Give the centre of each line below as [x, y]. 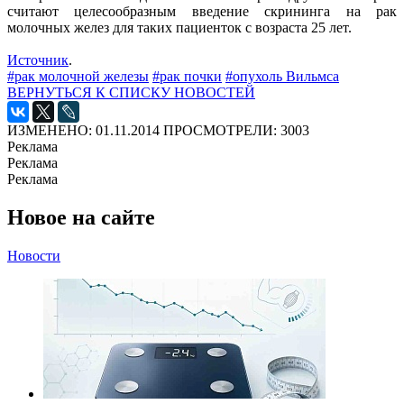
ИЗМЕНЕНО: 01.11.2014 [83, 130]
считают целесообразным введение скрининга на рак [202, 11]
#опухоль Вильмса [282, 76]
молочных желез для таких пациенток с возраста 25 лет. [181, 27]
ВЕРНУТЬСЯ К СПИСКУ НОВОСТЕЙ [131, 92]
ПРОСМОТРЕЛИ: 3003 [236, 130]
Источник [38, 60]
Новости [34, 255]
